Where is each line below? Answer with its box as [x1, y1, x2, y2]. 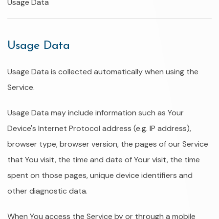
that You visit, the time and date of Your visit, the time [7, 154, 200, 165]
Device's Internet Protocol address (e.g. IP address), [7, 123, 191, 133]
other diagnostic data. [7, 186, 88, 196]
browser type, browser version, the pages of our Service [7, 139, 208, 149]
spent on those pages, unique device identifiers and [7, 170, 193, 180]
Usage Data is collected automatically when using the [7, 66, 198, 77]
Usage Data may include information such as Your [7, 108, 184, 118]
